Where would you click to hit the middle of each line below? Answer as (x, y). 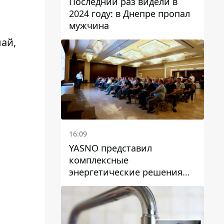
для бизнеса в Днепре (117, 184)
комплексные (99, 160)
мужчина (89, 25)
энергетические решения (126, 172)
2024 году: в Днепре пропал (129, 13)
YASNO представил (110, 148)
